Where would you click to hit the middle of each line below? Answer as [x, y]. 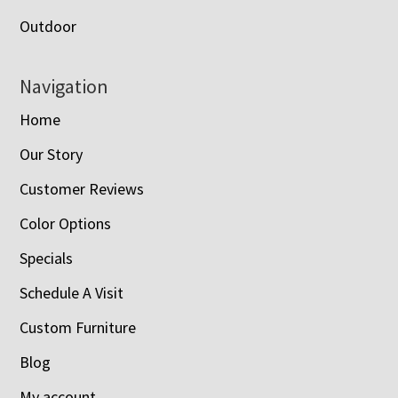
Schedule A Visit [72, 292]
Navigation [64, 86]
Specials [47, 258]
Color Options [66, 223]
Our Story [52, 154]
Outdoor [48, 26]
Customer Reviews [82, 188]
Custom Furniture [78, 327]
